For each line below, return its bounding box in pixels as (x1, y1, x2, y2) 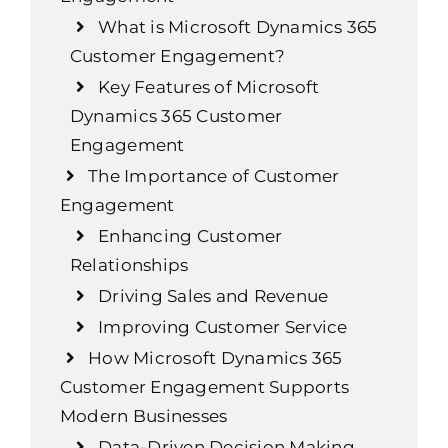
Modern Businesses (59, 405, 228, 426)
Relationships (69, 254, 189, 275)
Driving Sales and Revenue (98, 285, 329, 306)
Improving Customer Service (98, 316, 348, 337)
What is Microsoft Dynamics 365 (98, 16, 378, 37)
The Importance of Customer (88, 165, 340, 186)
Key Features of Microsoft (98, 76, 320, 97)
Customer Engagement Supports (59, 376, 350, 397)
